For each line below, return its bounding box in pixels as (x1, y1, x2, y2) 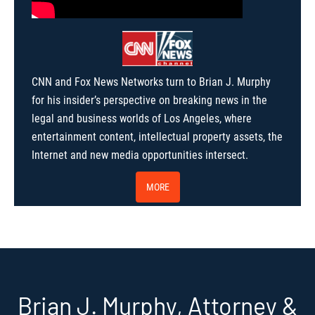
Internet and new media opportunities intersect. (32, 148, 248, 162)
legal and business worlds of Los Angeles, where (32, 112, 252, 125)
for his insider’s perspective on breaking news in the (32, 94, 267, 107)
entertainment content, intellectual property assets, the (32, 130, 283, 143)
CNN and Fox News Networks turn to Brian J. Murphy (32, 75, 271, 89)
